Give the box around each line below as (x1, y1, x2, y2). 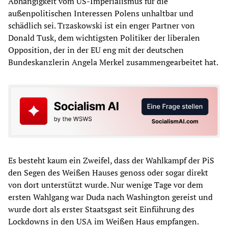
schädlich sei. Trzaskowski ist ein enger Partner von (8, 19, 195, 31)
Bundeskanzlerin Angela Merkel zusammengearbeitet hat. (8, 56, 218, 68)
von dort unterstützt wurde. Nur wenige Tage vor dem (8, 179, 203, 191)
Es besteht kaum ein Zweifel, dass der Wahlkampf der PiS (8, 155, 214, 166)
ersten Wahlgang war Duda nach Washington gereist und (8, 191, 213, 203)
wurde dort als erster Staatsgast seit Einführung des (8, 204, 194, 215)
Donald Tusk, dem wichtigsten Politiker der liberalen (8, 32, 200, 43)
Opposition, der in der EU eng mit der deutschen (8, 44, 184, 55)
